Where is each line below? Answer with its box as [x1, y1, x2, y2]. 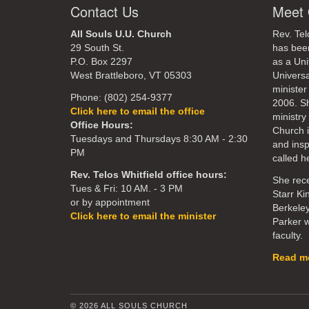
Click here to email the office [70, 106, 205, 117]
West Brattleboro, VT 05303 [70, 70, 192, 81]
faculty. [272, 230, 306, 241]
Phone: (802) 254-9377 [70, 92, 172, 103]
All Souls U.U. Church [70, 28, 172, 39]
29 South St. [70, 42, 124, 53]
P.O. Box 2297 [70, 56, 132, 67]
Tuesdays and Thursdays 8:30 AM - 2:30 [70, 133, 248, 144]
